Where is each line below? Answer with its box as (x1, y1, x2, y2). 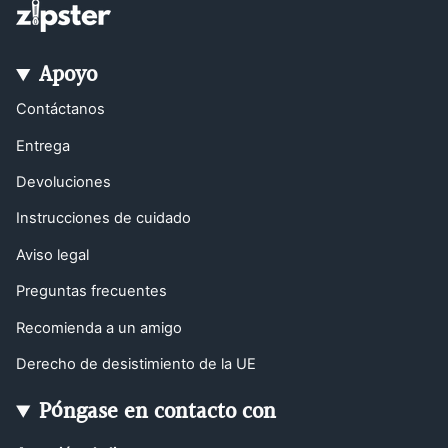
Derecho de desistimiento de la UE (16, 354, 256, 373)
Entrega (16, 136, 70, 155)
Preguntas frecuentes (16, 282, 167, 301)
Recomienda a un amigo (16, 318, 182, 337)
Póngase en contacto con (39, 394, 277, 430)
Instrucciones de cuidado (16, 209, 191, 228)
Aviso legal (16, 245, 89, 264)
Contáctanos (16, 100, 105, 119)
